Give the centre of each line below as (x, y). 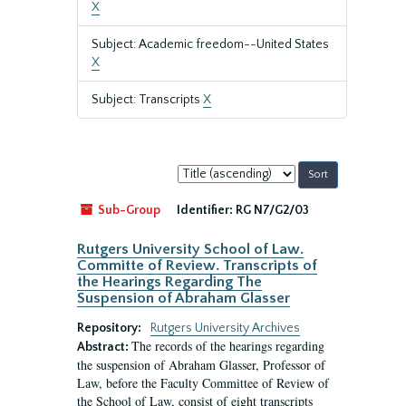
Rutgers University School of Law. (190, 249)
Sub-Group (128, 210)
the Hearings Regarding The (169, 282)
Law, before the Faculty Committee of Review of (203, 383)
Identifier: (205, 210)
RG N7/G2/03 (272, 210)
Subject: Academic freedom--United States (210, 44)
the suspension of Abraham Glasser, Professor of (201, 365)
